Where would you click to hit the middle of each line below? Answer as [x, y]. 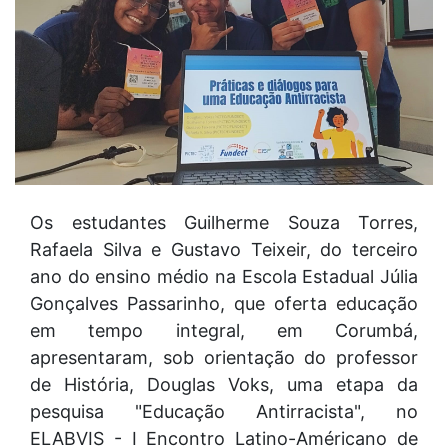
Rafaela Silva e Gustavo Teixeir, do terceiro [224, 249]
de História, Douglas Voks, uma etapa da [224, 384]
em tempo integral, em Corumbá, [224, 330]
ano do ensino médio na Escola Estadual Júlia [224, 276]
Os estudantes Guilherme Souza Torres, [224, 222]
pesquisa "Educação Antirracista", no [224, 411]
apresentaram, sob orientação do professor [224, 357]
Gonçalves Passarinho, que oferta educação [224, 303]
